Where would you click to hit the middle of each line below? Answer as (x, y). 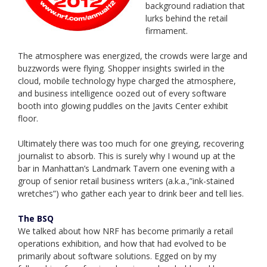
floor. (28, 119)
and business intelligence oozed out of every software (122, 94)
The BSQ (36, 219)
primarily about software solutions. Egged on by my (117, 256)
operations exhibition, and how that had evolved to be (122, 244)
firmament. (167, 31)
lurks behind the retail (187, 18)
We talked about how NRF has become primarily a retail (125, 231)
